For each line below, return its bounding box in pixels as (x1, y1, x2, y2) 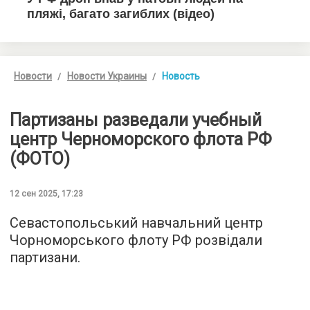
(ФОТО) (10, 148, 70, 169)
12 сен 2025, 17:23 (10, 188, 83, 199)
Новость (162, 70, 200, 82)
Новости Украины (67, 70, 147, 82)
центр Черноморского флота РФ (10, 129, 272, 149)
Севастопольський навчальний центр (10, 214, 263, 231)
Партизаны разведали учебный (10, 109, 262, 130)
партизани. (10, 248, 80, 266)
